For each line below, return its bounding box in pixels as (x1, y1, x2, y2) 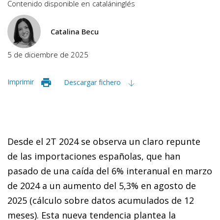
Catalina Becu (51, 26, 99, 36)
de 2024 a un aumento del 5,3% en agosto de (7, 179, 196, 192)
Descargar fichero (64, 77, 123, 87)
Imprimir (7, 77, 34, 86)
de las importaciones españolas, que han (7, 150, 180, 162)
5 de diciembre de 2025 (7, 49, 88, 59)
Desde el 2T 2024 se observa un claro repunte (7, 135, 200, 147)
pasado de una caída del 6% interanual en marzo (7, 165, 212, 177)
